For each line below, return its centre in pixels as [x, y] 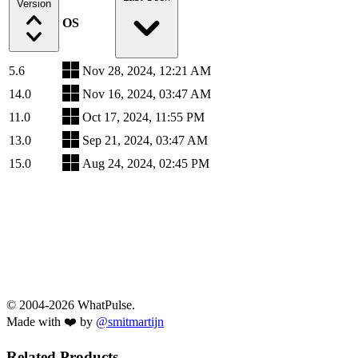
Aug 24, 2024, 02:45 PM [146, 163]
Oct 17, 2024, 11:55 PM [143, 117]
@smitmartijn [130, 321]
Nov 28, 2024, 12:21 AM [147, 70]
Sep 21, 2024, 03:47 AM [145, 140]
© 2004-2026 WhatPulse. [71, 304]
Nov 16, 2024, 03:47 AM [147, 93]
